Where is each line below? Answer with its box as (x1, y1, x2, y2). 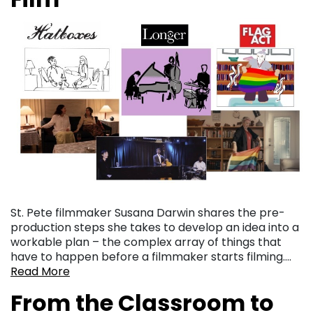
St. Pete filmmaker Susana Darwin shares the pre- (10, 205, 285, 221)
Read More (10, 263, 70, 280)
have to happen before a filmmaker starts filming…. (10, 249, 291, 265)
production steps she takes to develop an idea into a (10, 219, 299, 236)
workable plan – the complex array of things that (10, 234, 282, 251)
